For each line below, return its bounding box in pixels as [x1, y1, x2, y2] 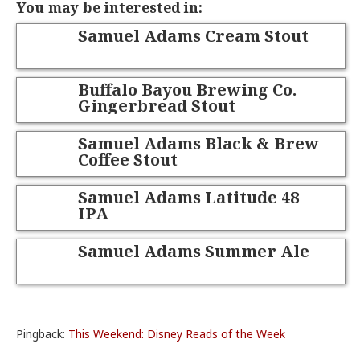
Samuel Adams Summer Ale [78, 239, 310, 262]
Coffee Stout [78, 148, 178, 170]
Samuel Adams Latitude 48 [78, 186, 300, 208]
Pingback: [16, 325, 68, 342]
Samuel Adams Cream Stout [78, 24, 309, 47]
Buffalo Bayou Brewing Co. [78, 78, 297, 100]
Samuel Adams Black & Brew [78, 132, 320, 154]
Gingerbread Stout [78, 94, 236, 117]
